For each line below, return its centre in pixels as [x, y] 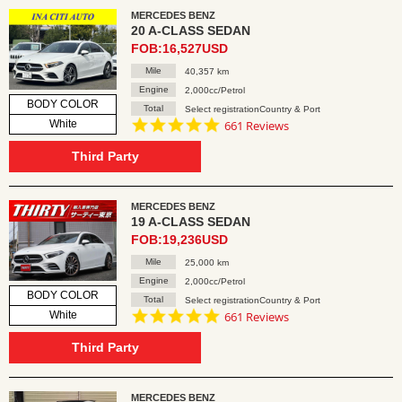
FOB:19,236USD [179, 240]
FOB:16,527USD [179, 48]
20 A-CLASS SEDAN [191, 31]
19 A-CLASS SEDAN [191, 222]
